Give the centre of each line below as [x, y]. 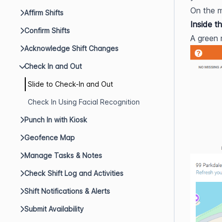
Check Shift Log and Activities [74, 173]
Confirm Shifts [47, 30]
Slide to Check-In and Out [70, 84]
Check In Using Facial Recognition [84, 102]
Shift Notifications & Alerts [67, 191]
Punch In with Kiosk [56, 120]
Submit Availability [54, 209]
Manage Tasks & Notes [63, 155]
